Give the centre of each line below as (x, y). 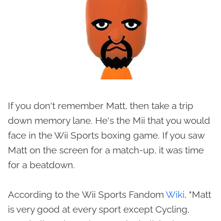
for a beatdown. (43, 165)
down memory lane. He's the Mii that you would (109, 121)
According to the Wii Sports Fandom (87, 195)
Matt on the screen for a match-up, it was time (106, 150)
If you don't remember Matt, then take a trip (101, 106)
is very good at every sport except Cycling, (99, 209)
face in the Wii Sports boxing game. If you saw (106, 135)
